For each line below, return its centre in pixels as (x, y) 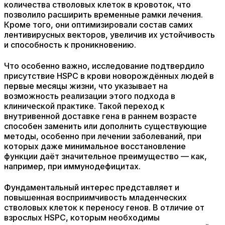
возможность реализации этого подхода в (90, 96)
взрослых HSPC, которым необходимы (82, 217)
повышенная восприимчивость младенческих (95, 197)
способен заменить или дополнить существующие (105, 126)
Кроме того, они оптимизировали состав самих (98, 25)
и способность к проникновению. (70, 45)
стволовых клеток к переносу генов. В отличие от (104, 207)
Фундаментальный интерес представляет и (92, 187)
